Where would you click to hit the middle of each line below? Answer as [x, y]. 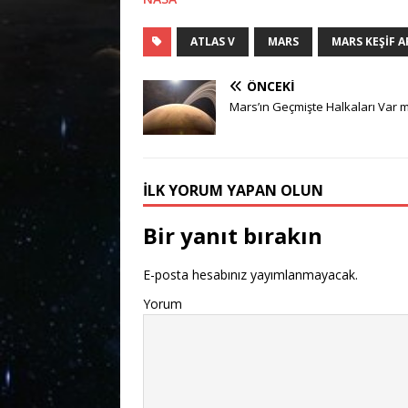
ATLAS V [213, 42]
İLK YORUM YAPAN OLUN [233, 191]
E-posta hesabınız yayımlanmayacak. [250, 275]
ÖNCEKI [271, 87]
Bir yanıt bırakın [233, 236]
